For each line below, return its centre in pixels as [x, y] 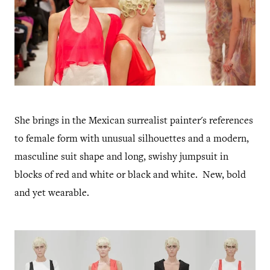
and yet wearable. [52, 193]
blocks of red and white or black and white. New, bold [130, 175]
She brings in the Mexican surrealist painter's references [134, 121]
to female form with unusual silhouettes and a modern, [132, 139]
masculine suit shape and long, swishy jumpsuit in [121, 157]
